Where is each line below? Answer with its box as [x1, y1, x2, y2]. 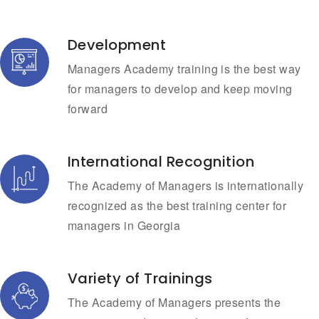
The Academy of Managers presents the [68, 294, 281, 311]
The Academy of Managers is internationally [68, 177, 304, 194]
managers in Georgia [68, 217, 181, 234]
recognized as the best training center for [68, 197, 287, 214]
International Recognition [68, 152, 254, 172]
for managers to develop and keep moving [68, 80, 293, 98]
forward [68, 100, 108, 117]
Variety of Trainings [68, 268, 213, 289]
